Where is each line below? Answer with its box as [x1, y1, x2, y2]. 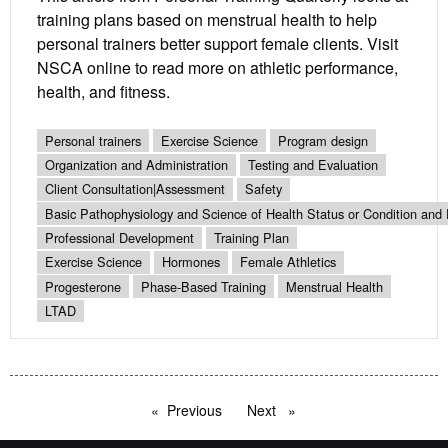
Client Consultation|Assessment [45, 179, 225, 199]
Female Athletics [240, 252, 336, 272]
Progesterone [45, 276, 121, 296]
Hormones [162, 252, 220, 272]
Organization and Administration [45, 155, 228, 175]
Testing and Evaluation [248, 155, 378, 175]
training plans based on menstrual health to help [37, 7, 377, 31]
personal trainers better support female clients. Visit [37, 31, 398, 55]
